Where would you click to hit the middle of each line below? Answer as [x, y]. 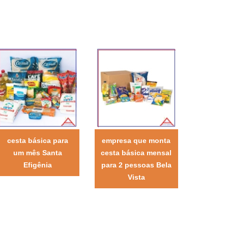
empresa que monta [136, 140]
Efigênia [37, 165]
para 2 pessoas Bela [136, 165]
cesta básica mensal [136, 152]
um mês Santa [37, 152]
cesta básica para [37, 140]
